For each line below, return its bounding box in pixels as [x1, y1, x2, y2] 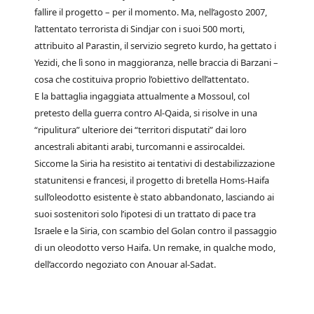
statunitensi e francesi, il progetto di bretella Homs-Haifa [34, 174, 269, 186]
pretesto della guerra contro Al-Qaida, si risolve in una [34, 107, 257, 119]
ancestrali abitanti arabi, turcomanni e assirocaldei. [34, 140, 245, 153]
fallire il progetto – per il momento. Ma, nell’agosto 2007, [34, 6, 267, 18]
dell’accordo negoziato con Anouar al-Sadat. [34, 258, 216, 271]
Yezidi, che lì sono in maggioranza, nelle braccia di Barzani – [34, 56, 278, 69]
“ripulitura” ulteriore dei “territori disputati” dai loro [34, 123, 247, 136]
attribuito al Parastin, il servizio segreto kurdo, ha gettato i [34, 39, 276, 52]
